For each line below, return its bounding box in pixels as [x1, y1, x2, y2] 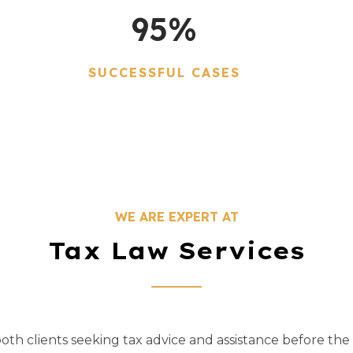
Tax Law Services [48, 235, 305, 266]
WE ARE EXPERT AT [114, 208, 239, 225]
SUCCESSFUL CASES [88, 64, 241, 80]
